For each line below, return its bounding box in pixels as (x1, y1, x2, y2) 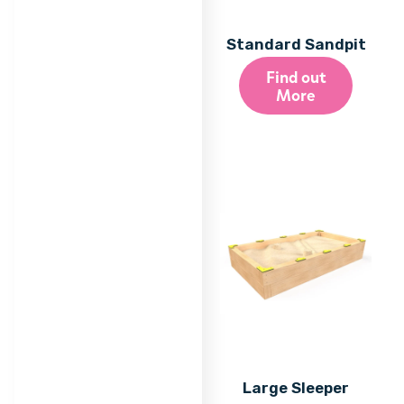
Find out (265, 65, 326, 88)
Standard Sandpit (225, 35, 366, 53)
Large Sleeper (243, 379, 349, 397)
